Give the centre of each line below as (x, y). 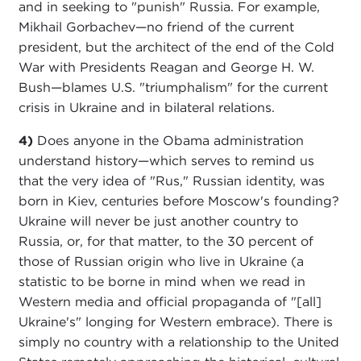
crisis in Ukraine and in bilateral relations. (146, 108)
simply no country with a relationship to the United (178, 342)
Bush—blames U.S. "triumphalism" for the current (173, 88)
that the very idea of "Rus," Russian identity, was (171, 181)
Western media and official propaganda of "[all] (170, 302)
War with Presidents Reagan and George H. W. (166, 68)
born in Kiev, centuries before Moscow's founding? (178, 201)
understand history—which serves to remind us (166, 161)
